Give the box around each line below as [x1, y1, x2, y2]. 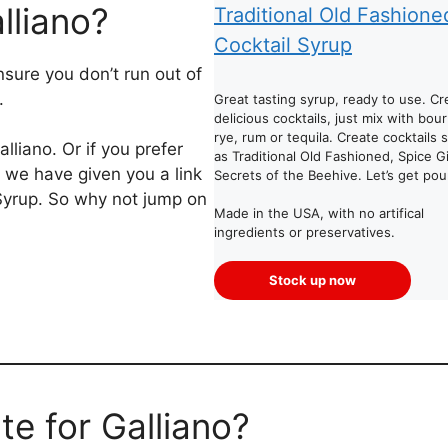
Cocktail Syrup [214, 32, 352, 57]
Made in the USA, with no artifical [214, 204, 424, 221]
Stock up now [269, 272, 357, 289]
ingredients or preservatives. [214, 223, 395, 240]
